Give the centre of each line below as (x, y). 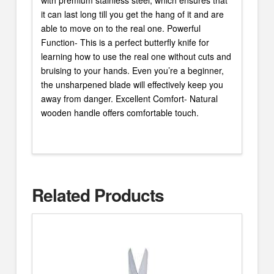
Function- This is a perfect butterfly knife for (125, 42)
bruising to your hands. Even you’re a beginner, (132, 70)
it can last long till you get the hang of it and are (132, 14)
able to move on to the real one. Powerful (120, 28)
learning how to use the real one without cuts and (136, 56)
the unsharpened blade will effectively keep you (132, 84)
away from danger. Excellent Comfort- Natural (129, 98)
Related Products (98, 194)
